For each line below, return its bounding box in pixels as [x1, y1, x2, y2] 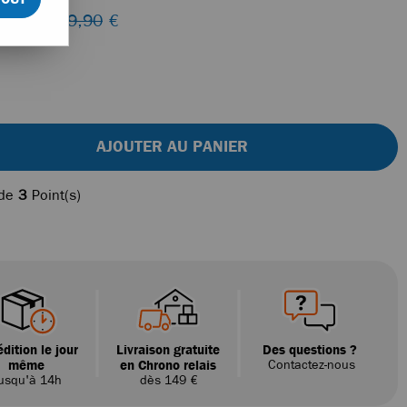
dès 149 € [139, 372, 197, 388]
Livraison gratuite [116, 340, 221, 359]
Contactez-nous [264, 356, 356, 372]
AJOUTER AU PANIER [96, 135, 249, 157]
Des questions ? [263, 340, 358, 359]
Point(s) [27, 185, 81, 203]
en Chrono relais [120, 355, 217, 374]
